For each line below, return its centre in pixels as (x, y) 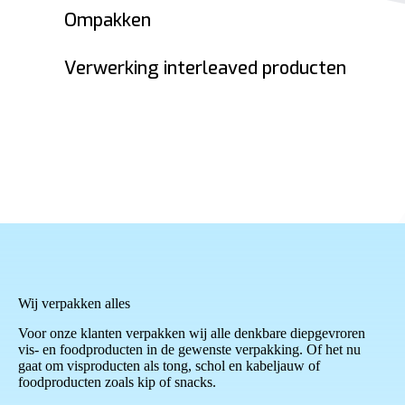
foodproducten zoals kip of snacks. (117, 381)
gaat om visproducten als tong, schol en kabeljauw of (169, 365)
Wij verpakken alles (74, 304)
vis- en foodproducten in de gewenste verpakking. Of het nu (189, 349)
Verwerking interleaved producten (205, 69)
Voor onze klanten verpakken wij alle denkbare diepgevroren (192, 333)
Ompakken (107, 21)
